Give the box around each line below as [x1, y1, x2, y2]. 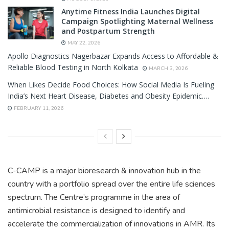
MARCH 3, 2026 [147, 64, 188, 72]
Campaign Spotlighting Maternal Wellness [61, 16, 213, 26]
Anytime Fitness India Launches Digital [61, 6, 200, 16]
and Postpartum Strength [61, 26, 155, 36]
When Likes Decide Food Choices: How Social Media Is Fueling [8, 79, 214, 89]
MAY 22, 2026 [66, 39, 100, 47]
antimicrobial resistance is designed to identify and [8, 204, 185, 216]
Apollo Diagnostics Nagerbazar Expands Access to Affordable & [8, 51, 218, 61]
